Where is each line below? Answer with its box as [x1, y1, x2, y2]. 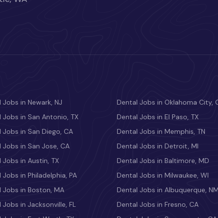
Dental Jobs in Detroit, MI [117, 142, 199, 151]
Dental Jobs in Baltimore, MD [117, 156, 209, 165]
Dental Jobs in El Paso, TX [117, 112, 199, 122]
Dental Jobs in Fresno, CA [117, 200, 199, 209]
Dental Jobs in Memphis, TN [117, 127, 205, 136]
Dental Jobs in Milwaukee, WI [117, 171, 209, 180]
